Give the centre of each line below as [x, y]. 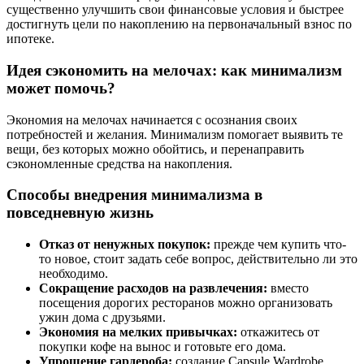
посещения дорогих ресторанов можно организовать [186, 303]
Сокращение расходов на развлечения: [153, 288]
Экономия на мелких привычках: [138, 332]
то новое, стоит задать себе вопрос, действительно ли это [198, 259]
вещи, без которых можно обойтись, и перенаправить [155, 149]
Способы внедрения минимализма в [134, 195]
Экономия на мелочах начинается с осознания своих [152, 119]
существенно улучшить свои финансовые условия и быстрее [175, 10]
